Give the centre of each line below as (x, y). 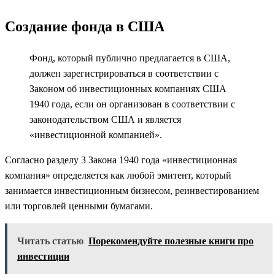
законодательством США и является (105, 120)
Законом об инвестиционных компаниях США (128, 89)
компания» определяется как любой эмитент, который (118, 176)
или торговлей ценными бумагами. (79, 206)
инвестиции (43, 257)
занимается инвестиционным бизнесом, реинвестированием (132, 191)
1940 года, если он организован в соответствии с (132, 104)
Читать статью (50, 241)
